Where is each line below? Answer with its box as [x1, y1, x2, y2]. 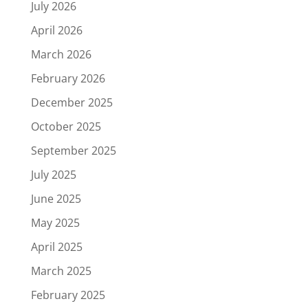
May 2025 [30, 215, 80, 230]
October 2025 [30, 119, 101, 134]
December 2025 [30, 95, 113, 110]
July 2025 [30, 167, 76, 182]
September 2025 [30, 143, 116, 158]
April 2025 [30, 239, 82, 254]
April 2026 [30, 23, 82, 38]
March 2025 [30, 263, 91, 278]
